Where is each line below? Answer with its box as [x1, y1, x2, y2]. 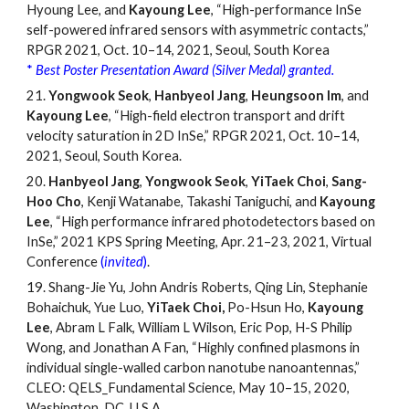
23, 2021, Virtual [271, 234, 372, 250]
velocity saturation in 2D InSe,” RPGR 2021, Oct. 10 [26, 128, 334, 144]
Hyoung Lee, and [26, 2, 130, 18]
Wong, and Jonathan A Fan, [26, 340, 193, 356]
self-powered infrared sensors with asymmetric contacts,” [26, 22, 370, 38]
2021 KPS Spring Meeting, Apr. [58, 234, 248, 250]
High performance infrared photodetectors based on [61, 214, 376, 230]
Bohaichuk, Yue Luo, [26, 299, 148, 316]
